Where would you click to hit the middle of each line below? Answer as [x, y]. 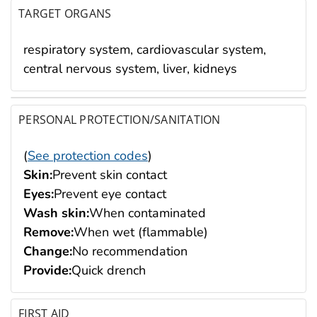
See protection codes [88, 155]
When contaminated [148, 213]
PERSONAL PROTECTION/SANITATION [120, 119]
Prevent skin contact [110, 174]
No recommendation [130, 251]
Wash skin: [56, 213]
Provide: [47, 270]
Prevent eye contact [110, 194]
